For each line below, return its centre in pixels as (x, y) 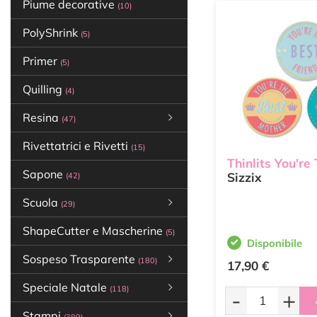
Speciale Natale (66, 287)
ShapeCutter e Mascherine (94, 231)
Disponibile (275, 243)
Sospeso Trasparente (80, 259)
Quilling (44, 89)
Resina (42, 117)
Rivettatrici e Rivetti (77, 146)
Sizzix (244, 178)
